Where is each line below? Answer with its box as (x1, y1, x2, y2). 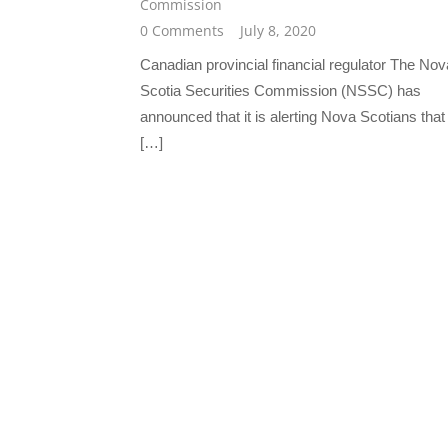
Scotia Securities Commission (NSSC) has (140, 82, 421, 100)
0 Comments (140, 21, 224, 41)
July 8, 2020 (240, 21, 316, 41)
